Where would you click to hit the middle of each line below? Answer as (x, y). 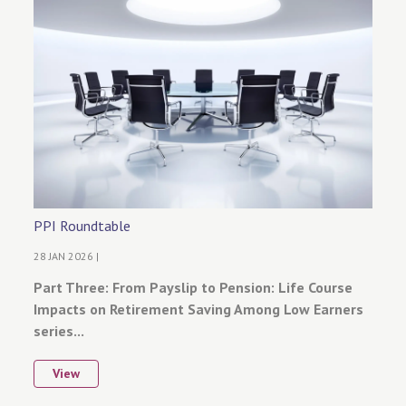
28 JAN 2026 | (67, 256)
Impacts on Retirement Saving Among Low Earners (199, 309)
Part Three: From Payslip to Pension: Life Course (193, 287)
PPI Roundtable (82, 225)
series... (59, 330)
